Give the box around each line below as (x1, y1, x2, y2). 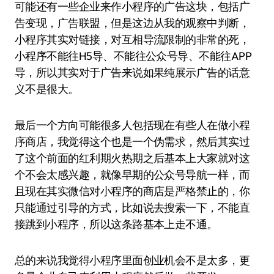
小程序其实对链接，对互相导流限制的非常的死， (15, 32, 250, 46)
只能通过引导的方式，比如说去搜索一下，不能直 (15, 201, 250, 215)
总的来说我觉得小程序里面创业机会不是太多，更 (15, 253, 250, 267)
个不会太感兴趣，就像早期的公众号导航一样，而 (15, 168, 250, 182)
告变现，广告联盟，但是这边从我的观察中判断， (15, 16, 250, 30)
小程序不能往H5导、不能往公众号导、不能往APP (15, 49, 252, 63)
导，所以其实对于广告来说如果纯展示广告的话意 (15, 65, 250, 80)
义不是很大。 (15, 82, 79, 96)
